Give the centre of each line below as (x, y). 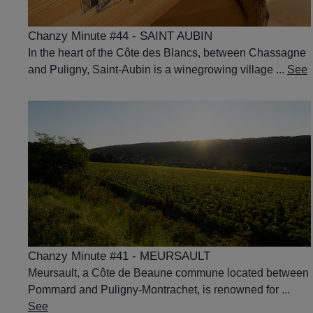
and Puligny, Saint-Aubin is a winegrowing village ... (158, 69)
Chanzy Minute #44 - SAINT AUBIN (120, 36)
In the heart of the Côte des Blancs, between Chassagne (167, 52)
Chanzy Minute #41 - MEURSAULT (119, 256)
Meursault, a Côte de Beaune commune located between (168, 272)
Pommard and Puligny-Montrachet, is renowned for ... (159, 289)
